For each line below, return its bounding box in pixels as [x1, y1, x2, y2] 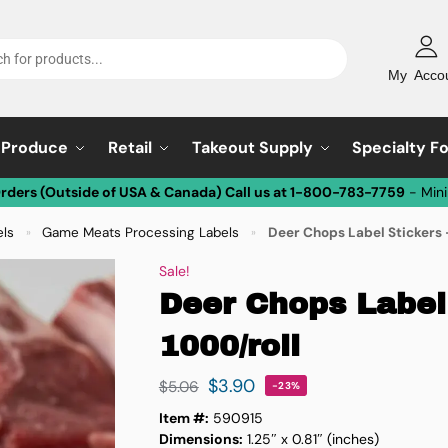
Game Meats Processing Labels [42, 224, 240, 241]
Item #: [158, 408, 209, 427]
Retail [107, 137, 152, 158]
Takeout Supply [191, 137, 313, 158]
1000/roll [158, 330, 300, 362]
